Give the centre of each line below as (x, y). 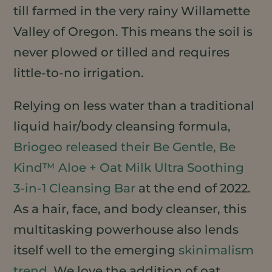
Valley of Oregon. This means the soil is (133, 31)
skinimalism (216, 250)
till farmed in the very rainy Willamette (132, 11)
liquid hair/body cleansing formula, (122, 126)
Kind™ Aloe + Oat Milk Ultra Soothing (129, 167)
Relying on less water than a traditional (134, 105)
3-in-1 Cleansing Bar (75, 188)
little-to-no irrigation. (79, 73)
